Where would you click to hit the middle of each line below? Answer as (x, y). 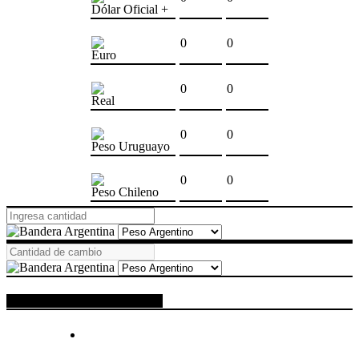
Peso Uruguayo (131, 146)
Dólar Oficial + (130, 9)
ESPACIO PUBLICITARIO (85, 301)
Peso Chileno (125, 192)
